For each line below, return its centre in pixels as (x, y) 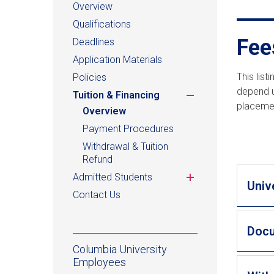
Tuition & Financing (116, 95)
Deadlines (94, 42)
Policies (90, 78)
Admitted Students (113, 177)
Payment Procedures (128, 129)
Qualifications (102, 24)
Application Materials (117, 60)
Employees (99, 262)
